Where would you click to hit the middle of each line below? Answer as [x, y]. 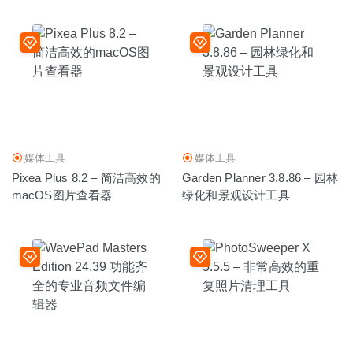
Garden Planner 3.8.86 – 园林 [260, 178]
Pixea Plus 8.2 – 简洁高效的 [86, 178]
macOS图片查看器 [62, 195]
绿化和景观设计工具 [236, 195]
